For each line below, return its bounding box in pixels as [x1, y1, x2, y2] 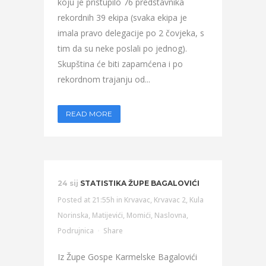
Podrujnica [58, 226, 94, 236]
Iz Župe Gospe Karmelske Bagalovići [58, 251, 197, 262]
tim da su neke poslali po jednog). [58, 43, 187, 54]
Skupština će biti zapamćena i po [58, 58, 183, 69]
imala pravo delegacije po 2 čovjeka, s [58, 27, 204, 39]
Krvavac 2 [154, 195, 186, 205]
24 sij [58, 179, 78, 188]
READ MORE [66, 109, 112, 118]
